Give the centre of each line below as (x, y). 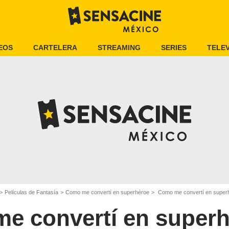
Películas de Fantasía (31, 192)
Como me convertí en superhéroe (107, 192)
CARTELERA (55, 48)
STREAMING (119, 48)
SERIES (174, 48)
